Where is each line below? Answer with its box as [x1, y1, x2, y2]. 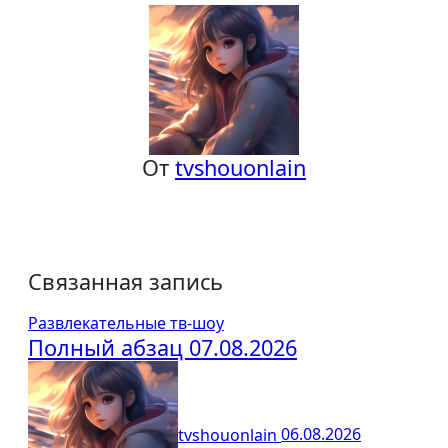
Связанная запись [28, 267, 223, 297]
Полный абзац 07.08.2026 [28, 333, 297, 363]
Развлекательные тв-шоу [28, 312, 224, 335]
